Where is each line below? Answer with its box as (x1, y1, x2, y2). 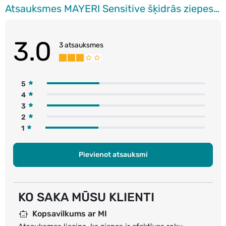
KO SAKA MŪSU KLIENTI (18, 190, 154, 204)
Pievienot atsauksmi (78, 150, 148, 159)
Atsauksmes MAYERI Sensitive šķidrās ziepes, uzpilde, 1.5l (213, 2, 219, 15)
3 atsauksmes (59, 41, 103, 50)
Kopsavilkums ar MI (32, 208, 107, 218)
